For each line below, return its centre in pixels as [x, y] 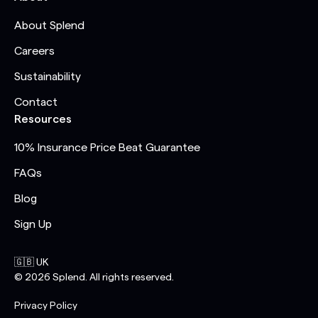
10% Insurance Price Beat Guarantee [107, 148]
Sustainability [48, 77]
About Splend [49, 26]
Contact [36, 102]
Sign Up [33, 224]
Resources [43, 119]
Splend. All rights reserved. [112, 278]
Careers [34, 51]
